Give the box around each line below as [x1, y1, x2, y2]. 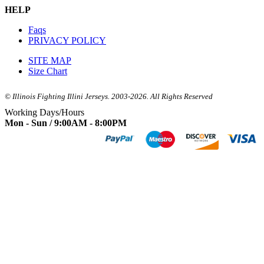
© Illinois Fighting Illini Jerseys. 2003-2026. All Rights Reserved [5, 92, 213, 101]
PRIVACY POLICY [28, 35, 106, 45]
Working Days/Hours [5, 107, 84, 117]
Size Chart [28, 66, 67, 76]
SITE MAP [28, 55, 71, 65]
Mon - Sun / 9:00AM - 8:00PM [5, 118, 127, 128]
